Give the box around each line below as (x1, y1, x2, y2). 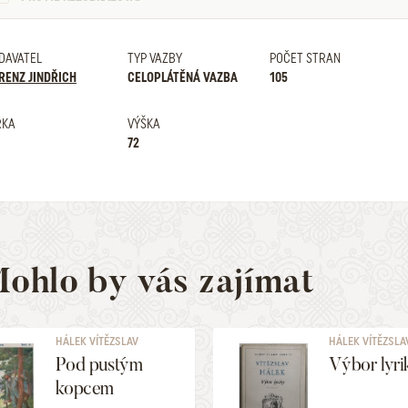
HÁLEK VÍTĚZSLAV (56, 334, 139, 348)
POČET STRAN (269, 51, 341, 66)
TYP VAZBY (127, 51, 182, 66)
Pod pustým (56, 352, 143, 376)
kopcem (56, 376, 114, 400)
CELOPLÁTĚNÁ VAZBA (127, 70, 238, 85)
